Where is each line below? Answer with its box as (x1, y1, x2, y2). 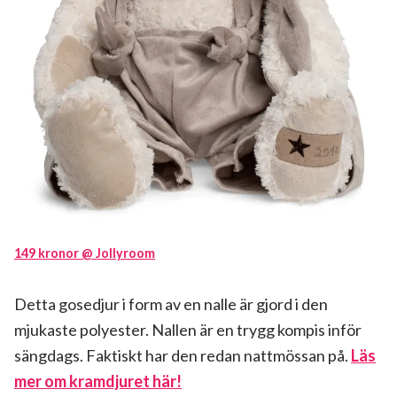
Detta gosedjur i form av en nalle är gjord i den (14, 294, 328, 315)
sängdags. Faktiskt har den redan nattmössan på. (14, 346, 351, 366)
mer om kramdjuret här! (14, 371, 182, 392)
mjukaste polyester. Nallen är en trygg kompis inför (14, 320, 362, 340)
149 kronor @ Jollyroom (14, 245, 155, 261)
